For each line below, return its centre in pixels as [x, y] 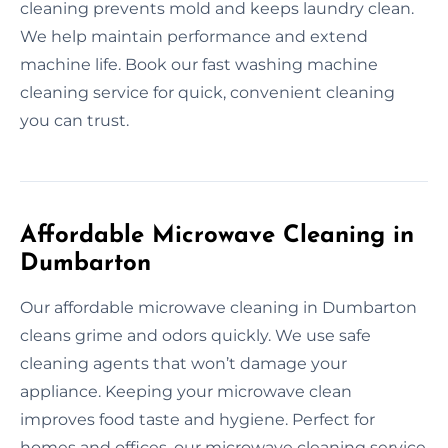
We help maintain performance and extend [194, 36]
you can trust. [74, 120]
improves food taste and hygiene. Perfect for [197, 419]
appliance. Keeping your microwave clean [186, 391]
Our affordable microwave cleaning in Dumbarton [218, 307]
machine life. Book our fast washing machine [199, 64]
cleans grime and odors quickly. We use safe [195, 335]
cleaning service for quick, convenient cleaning [207, 92]
